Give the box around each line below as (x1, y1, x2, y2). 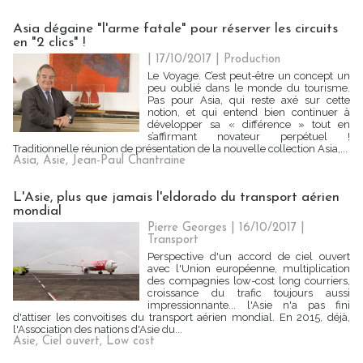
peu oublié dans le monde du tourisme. (147, 82, 350, 94)
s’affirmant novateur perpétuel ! (147, 130, 350, 143)
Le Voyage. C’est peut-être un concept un (147, 70, 350, 82)
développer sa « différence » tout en (147, 118, 350, 130)
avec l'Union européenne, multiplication (147, 263, 350, 275)
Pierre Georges (147, 222, 228, 234)
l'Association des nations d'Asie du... (13, 323, 182, 335)
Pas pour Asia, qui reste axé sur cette (147, 94, 350, 106)
